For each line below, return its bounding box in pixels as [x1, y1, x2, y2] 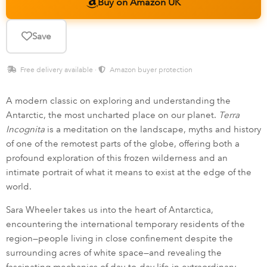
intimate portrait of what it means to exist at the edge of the [6, 167, 252, 178]
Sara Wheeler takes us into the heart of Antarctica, [6, 204, 213, 216]
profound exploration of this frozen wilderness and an [6, 153, 228, 164]
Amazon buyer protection [108, 66, 193, 74]
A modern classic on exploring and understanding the [6, 95, 231, 107]
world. [6, 181, 32, 193]
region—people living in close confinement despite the [6, 233, 233, 244]
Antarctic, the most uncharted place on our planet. [6, 110, 219, 121]
